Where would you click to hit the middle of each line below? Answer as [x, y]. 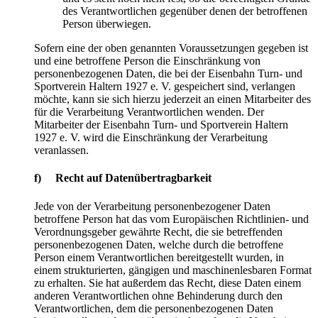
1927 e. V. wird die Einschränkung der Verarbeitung [151, 138]
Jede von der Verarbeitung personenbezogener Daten [152, 206]
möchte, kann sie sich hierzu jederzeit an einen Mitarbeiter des [172, 99]
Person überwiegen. [107, 24]
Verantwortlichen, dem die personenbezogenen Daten [154, 308]
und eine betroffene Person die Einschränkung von [147, 61]
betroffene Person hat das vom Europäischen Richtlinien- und [171, 219]
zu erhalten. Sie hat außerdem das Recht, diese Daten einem [168, 283]
